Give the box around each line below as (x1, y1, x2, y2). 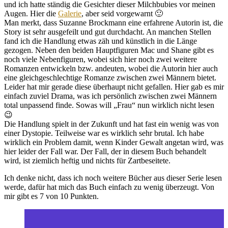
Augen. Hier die (4, 9, 58, 18)
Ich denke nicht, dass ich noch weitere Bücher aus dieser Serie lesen (4, 173, 222, 182)
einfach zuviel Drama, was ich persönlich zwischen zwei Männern (4, 91, 217, 100)
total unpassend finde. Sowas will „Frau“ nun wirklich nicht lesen (4, 100, 214, 109)
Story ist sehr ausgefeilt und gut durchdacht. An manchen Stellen (4, 27, 211, 36)
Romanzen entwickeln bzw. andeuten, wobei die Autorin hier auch (4, 64, 218, 73)
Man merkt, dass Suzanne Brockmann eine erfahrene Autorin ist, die (4, 18, 223, 27)
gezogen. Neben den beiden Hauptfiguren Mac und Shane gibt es (4, 45, 214, 54)
